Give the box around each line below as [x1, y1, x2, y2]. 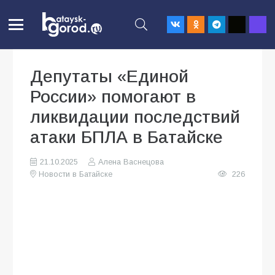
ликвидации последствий [30, 107, 240, 126]
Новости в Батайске [39, 170, 113, 179]
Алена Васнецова [98, 158, 164, 166]
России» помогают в [30, 87, 196, 106]
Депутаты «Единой [30, 67, 188, 86]
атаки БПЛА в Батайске [30, 128, 223, 147]
